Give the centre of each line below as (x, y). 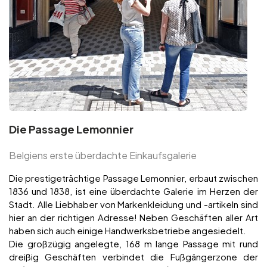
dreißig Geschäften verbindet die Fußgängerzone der (133, 257)
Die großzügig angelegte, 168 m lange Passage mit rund (133, 244)
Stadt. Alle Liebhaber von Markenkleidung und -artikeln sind (133, 204)
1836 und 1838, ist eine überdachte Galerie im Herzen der (133, 191)
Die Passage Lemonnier (71, 129)
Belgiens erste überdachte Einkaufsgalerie (103, 156)
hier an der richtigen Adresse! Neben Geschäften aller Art (133, 218)
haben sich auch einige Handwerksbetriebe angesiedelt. (128, 231)
